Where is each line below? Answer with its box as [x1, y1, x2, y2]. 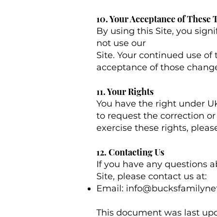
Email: [96, 183, 126, 194]
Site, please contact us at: [96, 171, 207, 182]
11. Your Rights [96, 86, 154, 97]
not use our [96, 38, 148, 48]
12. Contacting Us [96, 146, 164, 158]
